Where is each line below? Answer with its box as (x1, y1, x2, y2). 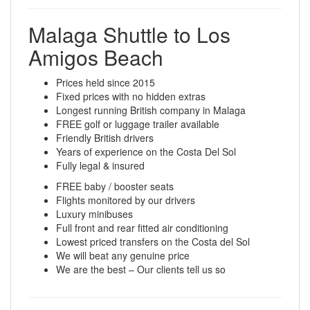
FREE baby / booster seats (56, 179, 174, 193)
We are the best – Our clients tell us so (56, 262, 226, 276)
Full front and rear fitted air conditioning (56, 221, 228, 235)
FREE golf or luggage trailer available (56, 117, 219, 131)
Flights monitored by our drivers (56, 193, 195, 207)
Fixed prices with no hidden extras (56, 89, 206, 103)
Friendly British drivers (56, 131, 154, 145)
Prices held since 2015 (56, 75, 155, 89)
